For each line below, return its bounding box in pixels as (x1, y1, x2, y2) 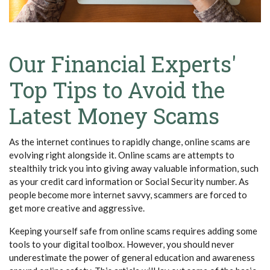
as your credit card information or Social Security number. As (9, 175, 249, 187)
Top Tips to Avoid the (9, 75, 225, 104)
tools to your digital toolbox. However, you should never (9, 238, 234, 250)
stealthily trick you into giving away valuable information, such (9, 162, 259, 174)
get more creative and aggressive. (9, 202, 146, 213)
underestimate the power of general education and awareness (9, 251, 255, 263)
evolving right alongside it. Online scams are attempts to (9, 149, 234, 160)
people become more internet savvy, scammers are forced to (9, 189, 247, 200)
